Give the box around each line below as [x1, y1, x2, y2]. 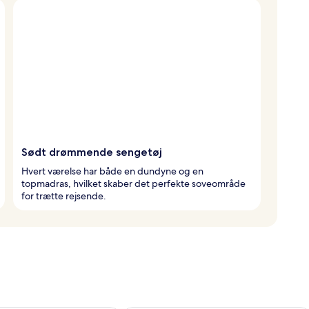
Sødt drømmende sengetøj [21, 145, 162, 159]
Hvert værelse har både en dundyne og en [21, 164, 203, 177]
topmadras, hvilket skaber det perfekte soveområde [21, 177, 246, 190]
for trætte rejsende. [21, 189, 106, 202]
